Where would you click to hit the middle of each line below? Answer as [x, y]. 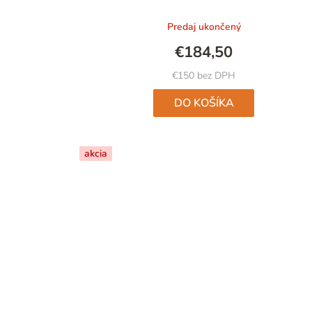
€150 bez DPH [204, 76]
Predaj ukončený [204, 27]
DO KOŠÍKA [204, 103]
